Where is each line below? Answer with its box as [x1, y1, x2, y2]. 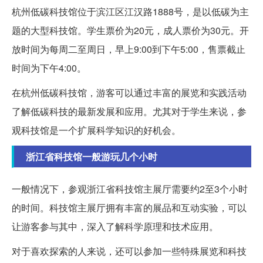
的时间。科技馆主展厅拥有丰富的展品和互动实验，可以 [12, 200, 247, 214]
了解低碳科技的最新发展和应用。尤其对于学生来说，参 [12, 104, 247, 118]
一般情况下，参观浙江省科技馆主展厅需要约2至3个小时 [12, 181, 248, 195]
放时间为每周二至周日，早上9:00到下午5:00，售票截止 [12, 42, 245, 56]
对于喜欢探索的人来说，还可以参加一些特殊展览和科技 [12, 244, 247, 258]
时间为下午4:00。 [12, 60, 86, 75]
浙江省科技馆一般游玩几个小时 [26, 149, 157, 163]
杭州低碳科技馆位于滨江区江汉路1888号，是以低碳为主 [12, 4, 249, 18]
